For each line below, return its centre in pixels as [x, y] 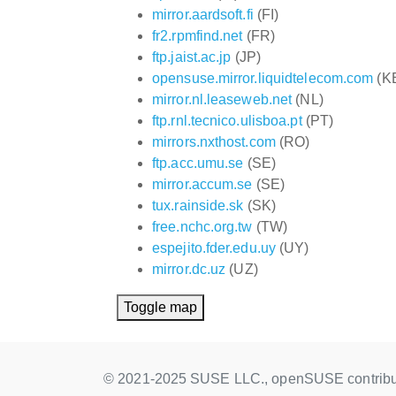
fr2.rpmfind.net [198, 35]
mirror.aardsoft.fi [203, 14]
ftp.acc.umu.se [198, 163]
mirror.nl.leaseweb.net [222, 99]
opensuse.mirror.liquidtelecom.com [263, 78]
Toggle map [160, 307]
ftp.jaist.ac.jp [192, 57]
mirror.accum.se [202, 184]
